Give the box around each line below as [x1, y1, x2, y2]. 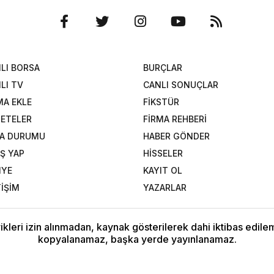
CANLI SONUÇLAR [143, 79, 218, 90]
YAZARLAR [143, 182, 187, 193]
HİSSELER [143, 147, 183, 158]
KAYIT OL [143, 165, 182, 176]
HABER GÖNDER [143, 130, 210, 141]
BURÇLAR [143, 62, 182, 73]
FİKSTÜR [143, 96, 179, 107]
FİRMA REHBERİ [143, 113, 207, 124]
